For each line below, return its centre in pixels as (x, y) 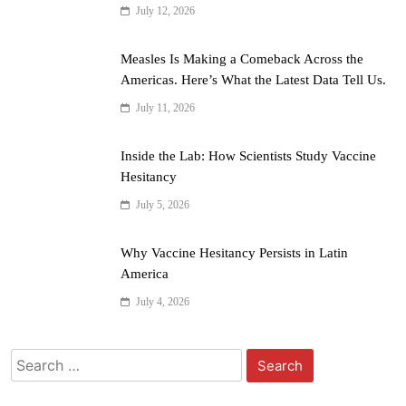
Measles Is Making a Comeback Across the (242, 59)
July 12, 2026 (165, 11)
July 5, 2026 (163, 205)
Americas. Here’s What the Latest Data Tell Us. (253, 80)
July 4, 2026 (163, 302)
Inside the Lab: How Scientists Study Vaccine (248, 156)
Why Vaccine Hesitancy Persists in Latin (234, 253)
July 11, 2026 (165, 108)
